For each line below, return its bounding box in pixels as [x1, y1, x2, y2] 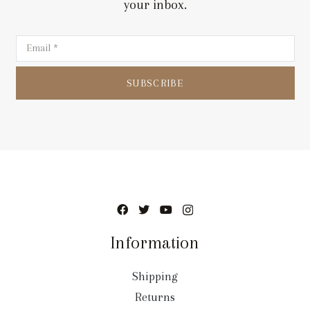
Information [111, 232, 199, 253]
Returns [135, 290, 175, 304]
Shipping [132, 269, 178, 284]
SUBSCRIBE [126, 77, 184, 89]
